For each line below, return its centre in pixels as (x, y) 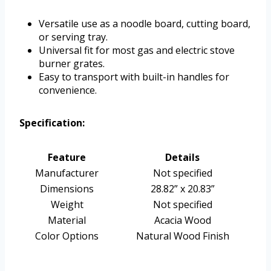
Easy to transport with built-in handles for (134, 77)
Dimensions (67, 188)
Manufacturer (67, 173)
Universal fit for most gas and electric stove (137, 50)
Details (182, 157)
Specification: (52, 122)
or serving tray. (73, 37)
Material (67, 220)
